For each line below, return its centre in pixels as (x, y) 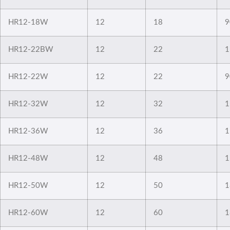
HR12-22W (28, 76)
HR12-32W (28, 104)
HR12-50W (28, 185)
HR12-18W (28, 22)
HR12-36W (28, 131)
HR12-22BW (31, 49)
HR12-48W (28, 158)
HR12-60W (28, 213)
